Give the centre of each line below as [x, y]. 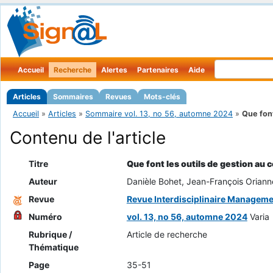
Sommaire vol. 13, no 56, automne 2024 [159, 114]
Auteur [43, 182]
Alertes [114, 70]
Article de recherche [167, 235]
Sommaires [73, 97]
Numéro [45, 217]
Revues [119, 97]
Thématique [53, 247]
